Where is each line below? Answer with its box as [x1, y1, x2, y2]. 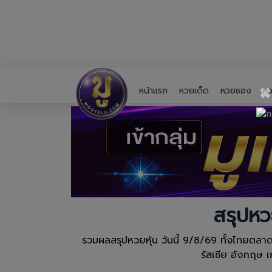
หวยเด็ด [179, 84, 209, 97]
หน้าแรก [139, 84, 168, 97]
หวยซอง [220, 84, 251, 97]
